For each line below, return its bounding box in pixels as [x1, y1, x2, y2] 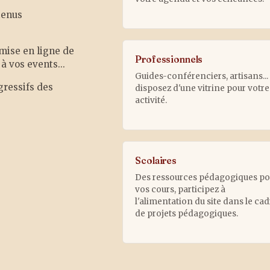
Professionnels [135, 53, 203, 65]
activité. [135, 95, 168, 105]
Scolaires [135, 154, 177, 166]
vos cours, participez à [135, 184, 226, 195]
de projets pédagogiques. [135, 208, 239, 219]
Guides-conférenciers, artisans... [135, 71, 269, 81]
